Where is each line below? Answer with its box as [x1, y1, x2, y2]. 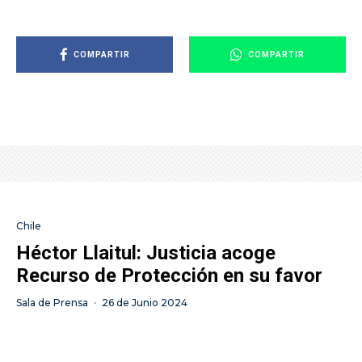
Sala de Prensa [16, 297, 88, 309]
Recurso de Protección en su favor [16, 264, 322, 288]
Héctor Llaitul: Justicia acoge [16, 242, 276, 265]
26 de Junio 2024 [102, 297, 187, 309]
